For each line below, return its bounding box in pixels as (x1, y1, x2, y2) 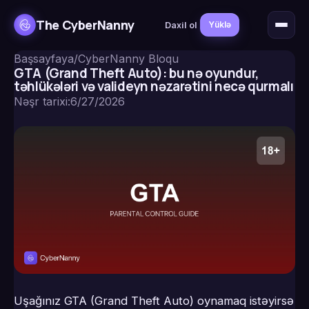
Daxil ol (165, 19, 198, 30)
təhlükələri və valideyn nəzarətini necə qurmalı (14, 77, 294, 95)
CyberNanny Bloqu (78, 52, 179, 66)
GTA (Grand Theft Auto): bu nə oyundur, (14, 64, 259, 82)
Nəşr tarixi (14, 94, 68, 108)
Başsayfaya (14, 52, 74, 66)
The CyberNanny (36, 16, 134, 33)
